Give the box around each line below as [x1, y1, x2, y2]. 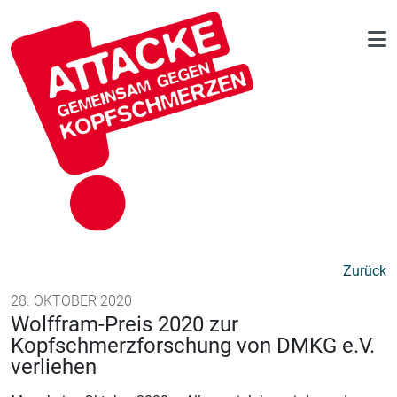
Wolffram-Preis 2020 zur [11, 312, 238, 337]
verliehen [11, 354, 97, 379]
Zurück [343, 262, 386, 279]
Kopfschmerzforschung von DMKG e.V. [11, 333, 375, 358]
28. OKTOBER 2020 [11, 292, 132, 309]
